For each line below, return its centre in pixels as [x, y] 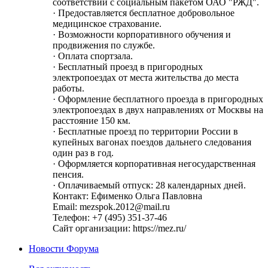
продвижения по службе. [104, 45]
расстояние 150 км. [92, 121]
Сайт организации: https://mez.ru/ [119, 229]
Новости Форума [64, 249]
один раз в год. [83, 153]
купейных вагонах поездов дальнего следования [152, 142]
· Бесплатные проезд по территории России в [145, 132]
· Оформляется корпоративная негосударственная [154, 164]
